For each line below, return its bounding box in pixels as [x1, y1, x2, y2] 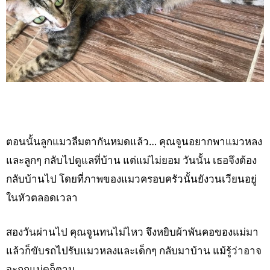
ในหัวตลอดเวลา [6, 190, 78, 205]
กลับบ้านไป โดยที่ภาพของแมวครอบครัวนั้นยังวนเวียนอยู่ [6, 172, 257, 186]
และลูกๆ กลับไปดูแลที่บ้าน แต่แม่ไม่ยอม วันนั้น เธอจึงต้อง [6, 153, 257, 168]
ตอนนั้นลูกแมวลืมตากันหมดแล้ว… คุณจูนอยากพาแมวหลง [6, 134, 262, 149]
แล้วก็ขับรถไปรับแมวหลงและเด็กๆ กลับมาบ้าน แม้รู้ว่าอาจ [6, 243, 262, 258]
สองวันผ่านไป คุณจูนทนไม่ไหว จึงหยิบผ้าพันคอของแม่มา [6, 225, 259, 239]
